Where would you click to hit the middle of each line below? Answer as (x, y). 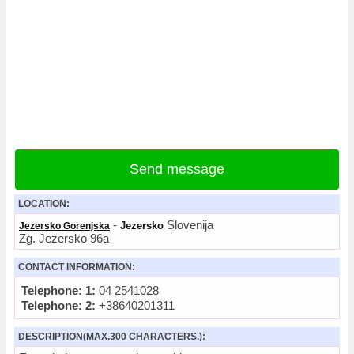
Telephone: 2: (58, 305)
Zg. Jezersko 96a (64, 238)
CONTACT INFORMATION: (77, 267)
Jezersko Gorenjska (64, 226)
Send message (177, 169)
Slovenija (188, 225)
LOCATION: (44, 204)
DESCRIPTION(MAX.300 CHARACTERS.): (112, 337)
